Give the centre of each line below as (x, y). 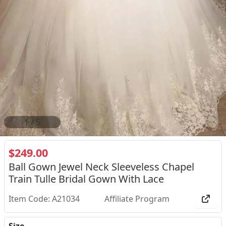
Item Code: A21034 (44, 199)
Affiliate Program (137, 199)
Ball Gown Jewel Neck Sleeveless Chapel (101, 167)
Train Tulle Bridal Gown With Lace (86, 179)
